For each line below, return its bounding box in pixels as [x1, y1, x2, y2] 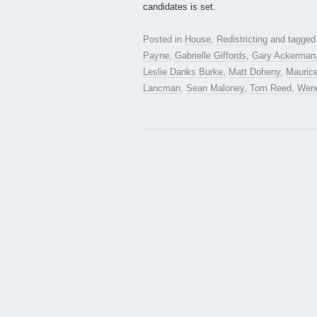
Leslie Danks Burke [143, 67, 223, 78]
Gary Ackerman [252, 50, 316, 62]
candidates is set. [143, 1, 216, 13]
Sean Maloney [186, 83, 244, 94]
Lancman [143, 83, 180, 94]
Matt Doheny [229, 67, 280, 78]
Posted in [143, 34, 185, 45]
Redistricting [217, 34, 267, 45]
